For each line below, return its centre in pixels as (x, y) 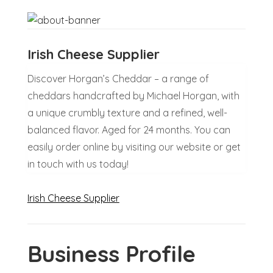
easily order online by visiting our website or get (134, 147)
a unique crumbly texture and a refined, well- (127, 112)
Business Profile (111, 253)
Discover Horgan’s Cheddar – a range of (118, 78)
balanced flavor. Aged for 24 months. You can (129, 129)
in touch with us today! (78, 164)
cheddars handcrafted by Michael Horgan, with (133, 95)
